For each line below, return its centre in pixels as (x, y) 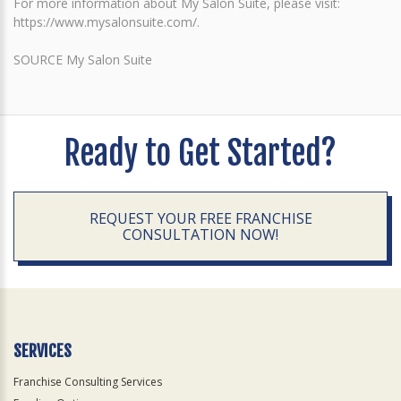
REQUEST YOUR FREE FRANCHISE (200, 218)
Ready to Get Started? (200, 154)
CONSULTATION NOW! (200, 235)
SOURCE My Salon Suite (83, 60)
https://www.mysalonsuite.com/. (107, 22)
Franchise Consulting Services (88, 382)
